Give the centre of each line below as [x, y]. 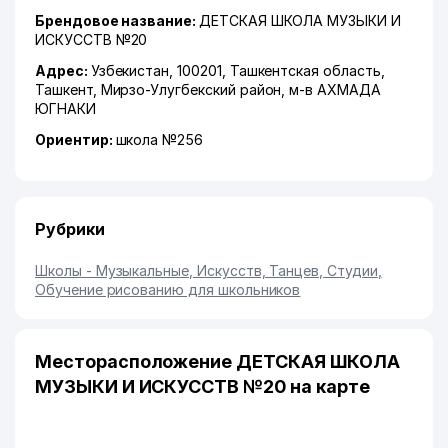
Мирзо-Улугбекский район [191, 89]
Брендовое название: [117, 20]
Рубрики [70, 229]
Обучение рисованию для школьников [168, 289]
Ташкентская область [305, 70]
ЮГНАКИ [65, 108]
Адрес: [63, 70]
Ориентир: [75, 139]
